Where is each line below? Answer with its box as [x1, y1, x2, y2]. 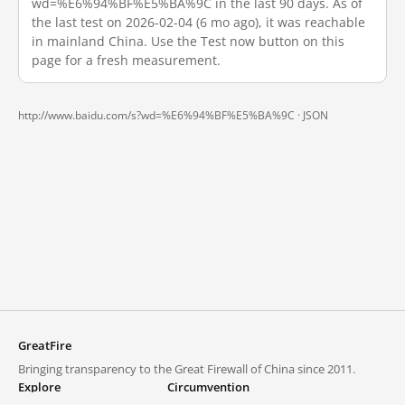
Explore [18, 379, 61, 395]
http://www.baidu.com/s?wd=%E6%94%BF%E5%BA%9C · [18, 108, 303, 123]
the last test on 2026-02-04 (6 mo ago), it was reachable [32, 14, 365, 31]
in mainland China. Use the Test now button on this [32, 33, 344, 50]
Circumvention [167, 379, 250, 395]
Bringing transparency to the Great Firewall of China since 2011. [18, 361, 355, 377]
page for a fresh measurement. [32, 52, 221, 69]
